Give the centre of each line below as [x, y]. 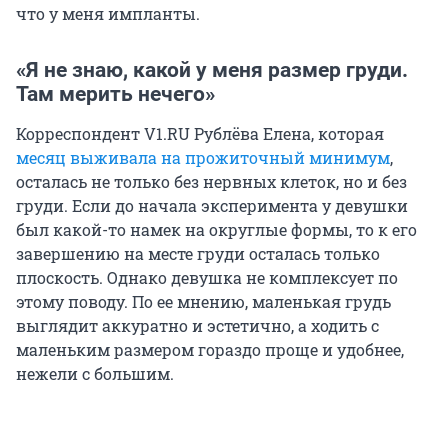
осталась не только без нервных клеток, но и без [211, 182]
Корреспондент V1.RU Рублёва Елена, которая [200, 134]
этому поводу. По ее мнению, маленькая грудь [203, 302]
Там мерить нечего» [115, 94]
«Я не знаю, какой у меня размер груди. [212, 70]
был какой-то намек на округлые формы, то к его [216, 230]
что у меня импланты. [108, 14]
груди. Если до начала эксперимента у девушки [212, 206]
